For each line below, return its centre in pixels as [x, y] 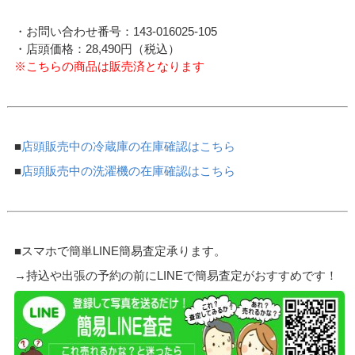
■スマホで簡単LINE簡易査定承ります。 [120, 251]
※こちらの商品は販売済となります [110, 67]
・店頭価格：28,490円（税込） [97, 49]
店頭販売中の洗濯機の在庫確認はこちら [129, 170]
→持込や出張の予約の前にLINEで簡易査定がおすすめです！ [176, 275]
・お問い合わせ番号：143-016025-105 [116, 32]
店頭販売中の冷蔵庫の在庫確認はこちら [129, 147]
